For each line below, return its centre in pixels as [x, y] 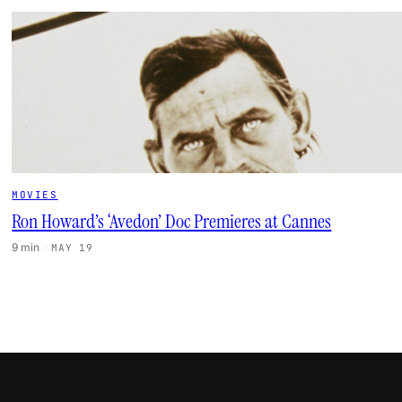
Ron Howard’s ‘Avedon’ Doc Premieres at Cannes [172, 221]
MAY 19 [72, 248]
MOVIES [35, 195]
